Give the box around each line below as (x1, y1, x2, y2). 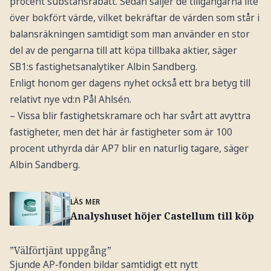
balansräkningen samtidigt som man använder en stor (9, 27, 250, 41)
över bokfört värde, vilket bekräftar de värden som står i (9, 10, 260, 24)
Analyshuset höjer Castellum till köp (70, 209, 254, 223)
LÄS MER (70, 197, 100, 207)
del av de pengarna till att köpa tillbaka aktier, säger (9, 43, 237, 57)
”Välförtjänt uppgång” (9, 243, 111, 257)
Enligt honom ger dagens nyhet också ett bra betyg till (9, 76, 250, 90)
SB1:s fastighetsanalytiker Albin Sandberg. (9, 59, 197, 73)
